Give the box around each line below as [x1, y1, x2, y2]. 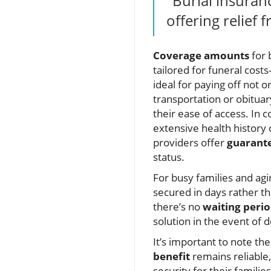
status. [153, 150, 184, 165]
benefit [153, 249, 190, 264]
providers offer [153, 135, 227, 150]
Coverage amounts [153, 48, 249, 63]
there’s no [153, 200, 203, 214]
